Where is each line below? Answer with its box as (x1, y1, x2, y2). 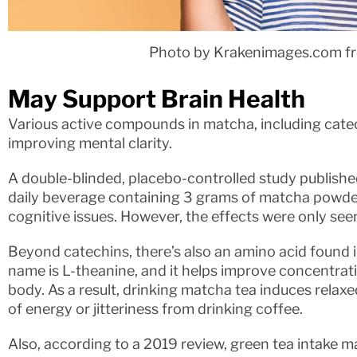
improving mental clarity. (8, 134, 172, 151)
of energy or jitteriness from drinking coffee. (8, 300, 303, 317)
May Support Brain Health (8, 84, 305, 113)
